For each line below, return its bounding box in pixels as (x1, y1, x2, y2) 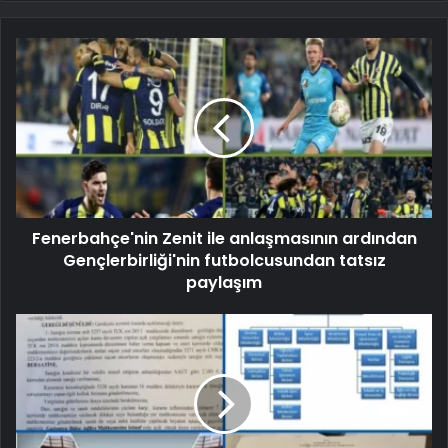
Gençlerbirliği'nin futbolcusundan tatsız (62, 248, 386, 272)
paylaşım (186, 270, 262, 294)
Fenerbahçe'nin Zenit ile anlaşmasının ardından (31, 226, 417, 250)
